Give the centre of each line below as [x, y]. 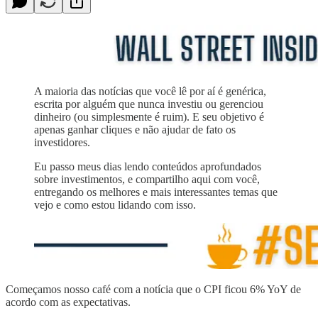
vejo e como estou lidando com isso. [115, 204]
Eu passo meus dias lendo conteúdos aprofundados [148, 166]
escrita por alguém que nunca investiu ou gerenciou [149, 104]
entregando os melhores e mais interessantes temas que [156, 192]
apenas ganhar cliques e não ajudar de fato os [135, 129]
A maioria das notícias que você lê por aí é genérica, [150, 91]
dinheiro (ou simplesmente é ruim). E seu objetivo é [149, 116]
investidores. [62, 142]
